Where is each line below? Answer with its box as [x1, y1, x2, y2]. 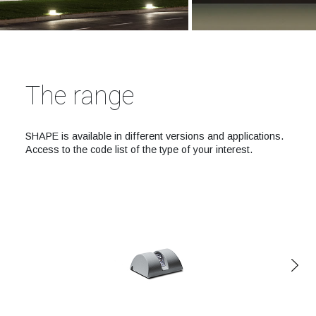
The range [25, 80, 134, 111]
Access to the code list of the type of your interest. [25, 143, 253, 155]
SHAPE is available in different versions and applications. [25, 130, 284, 142]
